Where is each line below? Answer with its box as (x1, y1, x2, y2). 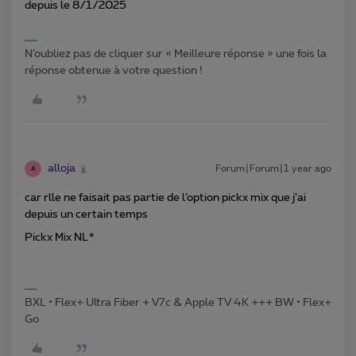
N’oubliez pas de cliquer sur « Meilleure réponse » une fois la (25, 48, 327, 60)
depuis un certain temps (25, 209, 148, 221)
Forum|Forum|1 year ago (215, 164, 331, 174)
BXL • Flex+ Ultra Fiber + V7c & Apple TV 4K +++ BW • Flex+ (25, 297, 331, 309)
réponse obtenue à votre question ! (25, 65, 203, 77)
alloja (48, 163, 75, 175)
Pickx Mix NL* (25, 232, 95, 244)
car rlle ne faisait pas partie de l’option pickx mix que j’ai (25, 192, 306, 204)
